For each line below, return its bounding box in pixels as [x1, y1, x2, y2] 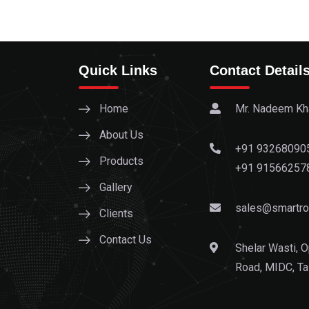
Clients [99, 207, 133, 221]
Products [99, 154, 143, 168]
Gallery [99, 181, 132, 195]
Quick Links [79, 63, 157, 79]
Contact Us [99, 233, 152, 247]
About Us [99, 128, 143, 142]
